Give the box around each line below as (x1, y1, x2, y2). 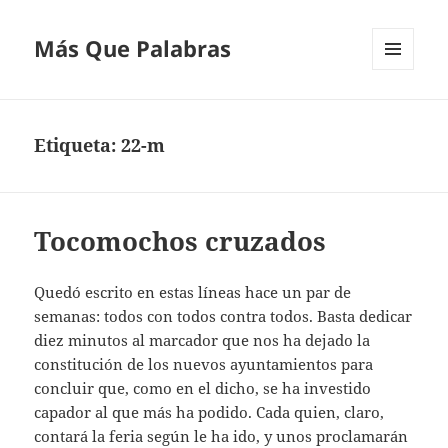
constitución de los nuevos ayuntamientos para (34, 354, 374, 375)
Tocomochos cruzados (34, 223, 327, 260)
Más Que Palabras (34, 33, 232, 64)
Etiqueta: (34, 133, 122, 158)
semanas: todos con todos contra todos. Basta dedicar (34, 306, 413, 327)
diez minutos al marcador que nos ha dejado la (34, 330, 371, 351)
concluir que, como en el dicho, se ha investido (34, 378, 372, 399)
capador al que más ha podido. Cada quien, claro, (34, 402, 385, 423)
